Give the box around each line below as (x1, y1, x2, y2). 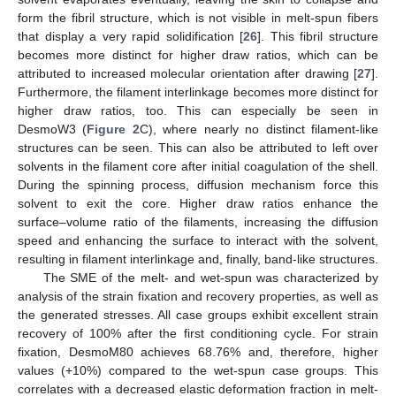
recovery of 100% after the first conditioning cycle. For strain (18, 326, 378, 341)
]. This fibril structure (257, 29, 379, 44)
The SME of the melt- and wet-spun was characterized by (42, 270, 378, 286)
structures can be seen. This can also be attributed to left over (18, 141, 378, 156)
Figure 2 (87, 122, 140, 137)
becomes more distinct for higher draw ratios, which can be (18, 48, 378, 63)
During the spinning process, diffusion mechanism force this (18, 178, 378, 193)
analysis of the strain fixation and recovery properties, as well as (18, 289, 378, 304)
